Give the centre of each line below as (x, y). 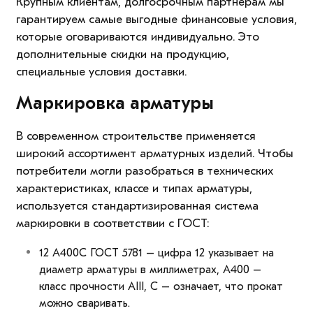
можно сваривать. (84, 304)
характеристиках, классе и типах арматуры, (134, 189)
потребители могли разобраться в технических (144, 171)
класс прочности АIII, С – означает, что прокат (161, 287)
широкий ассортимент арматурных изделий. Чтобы (154, 154)
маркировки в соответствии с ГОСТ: (112, 224)
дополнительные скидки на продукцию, (122, 54)
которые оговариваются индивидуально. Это (137, 37)
